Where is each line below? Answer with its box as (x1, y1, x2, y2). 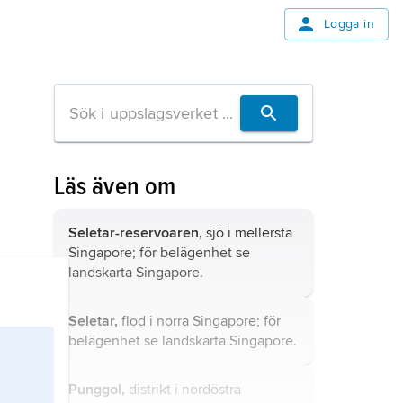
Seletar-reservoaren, (67, 224, 202, 242)
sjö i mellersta (201, 224, 292, 242)
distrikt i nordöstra (124, 381, 241, 399)
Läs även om (53, 171, 176, 201)
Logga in (323, 16, 374, 31)
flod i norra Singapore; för (117, 312, 281, 330)
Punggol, (67, 381, 125, 399)
